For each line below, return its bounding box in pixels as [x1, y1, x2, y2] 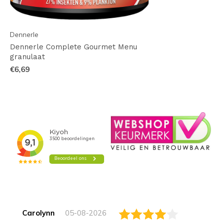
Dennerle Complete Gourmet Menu [10, 42, 137, 52]
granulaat [10, 52, 45, 62]
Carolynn [22, 208, 55, 218]
